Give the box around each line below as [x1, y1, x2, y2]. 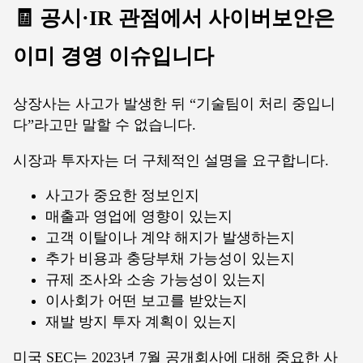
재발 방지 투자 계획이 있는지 [45, 314, 237, 331]
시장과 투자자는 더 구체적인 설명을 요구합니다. [13, 152, 329, 169]
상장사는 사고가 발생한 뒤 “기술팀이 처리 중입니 [13, 96, 335, 113]
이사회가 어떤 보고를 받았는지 [45, 293, 247, 310]
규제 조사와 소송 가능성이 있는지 [45, 271, 266, 288]
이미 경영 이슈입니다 [13, 44, 214, 69]
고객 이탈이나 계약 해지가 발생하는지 [45, 229, 295, 246]
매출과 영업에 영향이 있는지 [45, 208, 233, 225]
